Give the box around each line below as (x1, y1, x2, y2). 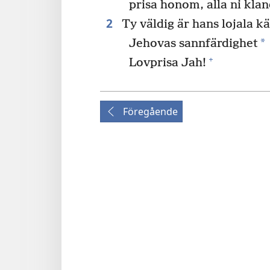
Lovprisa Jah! (129, 56, 207, 70)
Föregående (123, 105, 178, 118)
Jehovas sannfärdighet (129, 37, 259, 51)
